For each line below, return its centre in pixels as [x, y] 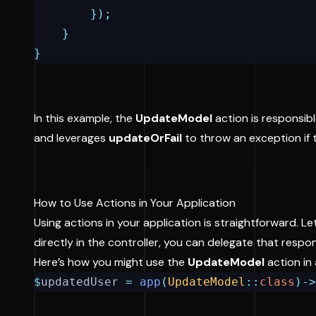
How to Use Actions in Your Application [135, 203]
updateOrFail [145, 138]
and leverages [71, 138]
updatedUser [83, 282]
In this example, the [85, 118]
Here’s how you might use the [111, 262]
